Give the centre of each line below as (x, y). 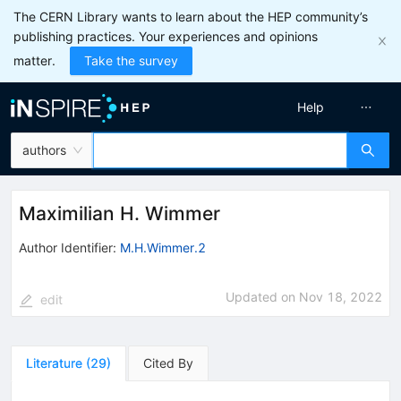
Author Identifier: (68, 247)
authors (44, 150)
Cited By (168, 363)
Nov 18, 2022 (341, 296)
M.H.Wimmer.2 (163, 247)
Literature (54, 363)
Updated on (262, 296)
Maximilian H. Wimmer (119, 213)
